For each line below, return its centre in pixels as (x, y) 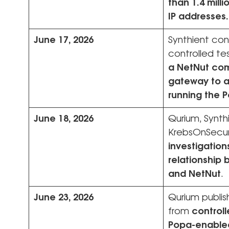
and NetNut (194, 174)
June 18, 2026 (64, 119)
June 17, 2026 (64, 40)
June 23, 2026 (64, 198)
